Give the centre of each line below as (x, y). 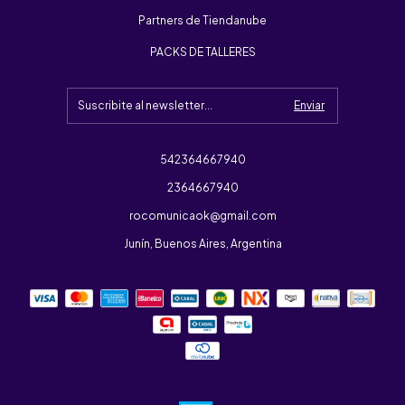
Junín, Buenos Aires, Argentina (202, 243)
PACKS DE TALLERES (202, 52)
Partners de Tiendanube (202, 20)
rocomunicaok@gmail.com (202, 215)
